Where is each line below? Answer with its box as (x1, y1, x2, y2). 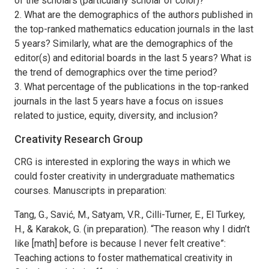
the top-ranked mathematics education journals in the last (14, 23, 253, 35)
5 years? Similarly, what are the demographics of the (14, 37, 233, 49)
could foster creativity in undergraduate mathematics (14, 170, 235, 182)
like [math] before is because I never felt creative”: (14, 237, 226, 249)
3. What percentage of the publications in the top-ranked (14, 80, 249, 92)
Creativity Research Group (14, 132, 143, 145)
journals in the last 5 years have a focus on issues (14, 95, 223, 107)
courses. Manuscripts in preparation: (14, 184, 166, 196)
